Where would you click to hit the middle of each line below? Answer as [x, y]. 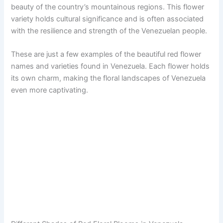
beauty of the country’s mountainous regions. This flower [108, 7]
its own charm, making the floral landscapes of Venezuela [109, 78]
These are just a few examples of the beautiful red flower [106, 55]
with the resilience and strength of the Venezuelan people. [109, 31]
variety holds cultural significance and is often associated [108, 19]
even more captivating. [50, 90]
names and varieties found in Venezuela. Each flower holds [111, 66]
